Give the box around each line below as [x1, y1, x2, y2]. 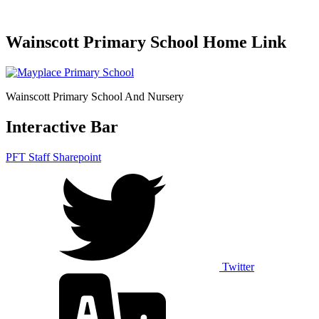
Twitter [222, 260, 254, 273]
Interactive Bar [6, 117, 118, 136]
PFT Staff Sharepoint [6, 150, 101, 163]
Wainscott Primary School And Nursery [6, 90, 184, 103]
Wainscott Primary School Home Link [6, 32, 286, 51]
